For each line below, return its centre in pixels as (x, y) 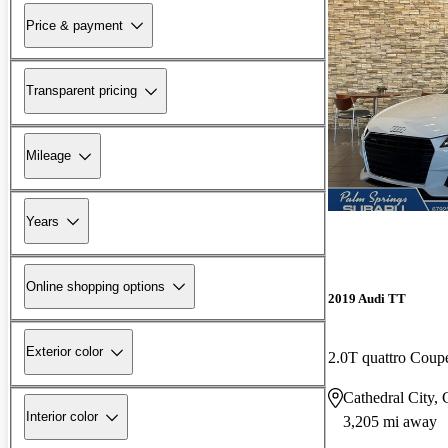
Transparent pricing (81, 91)
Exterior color (64, 352)
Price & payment (74, 25)
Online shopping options (95, 286)
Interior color (62, 417)
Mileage (48, 156)
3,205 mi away (390, 421)
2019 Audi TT (367, 298)
